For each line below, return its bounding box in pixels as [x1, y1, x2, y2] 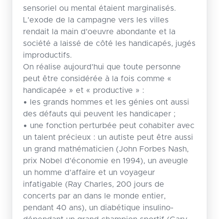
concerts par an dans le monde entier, [22, 192, 166, 200]
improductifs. [22, 51, 72, 59]
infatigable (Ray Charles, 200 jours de [22, 180, 164, 188]
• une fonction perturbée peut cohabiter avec [22, 121, 195, 130]
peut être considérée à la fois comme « [22, 74, 172, 83]
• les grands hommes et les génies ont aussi [22, 98, 189, 106]
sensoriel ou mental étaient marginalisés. [22, 4, 176, 12]
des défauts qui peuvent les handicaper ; [22, 109, 175, 118]
